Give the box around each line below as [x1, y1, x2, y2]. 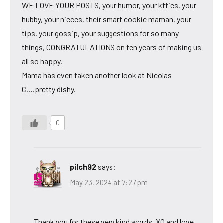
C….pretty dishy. [22, 84, 76, 94]
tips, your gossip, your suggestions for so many [22, 28, 179, 38]
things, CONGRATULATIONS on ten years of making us [22, 42, 201, 52]
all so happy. [22, 56, 62, 66]
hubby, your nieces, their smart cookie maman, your [22, 14, 191, 24]
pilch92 [70, 161, 96, 171]
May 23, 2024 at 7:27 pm [70, 178, 148, 187]
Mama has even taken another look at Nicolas [22, 70, 172, 80]
